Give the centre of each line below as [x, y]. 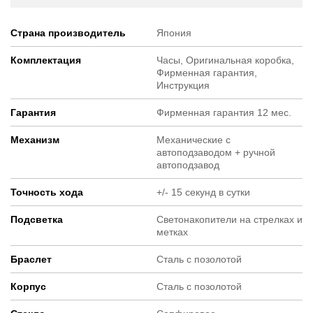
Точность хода [47, 192]
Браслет [31, 260]
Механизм [35, 140]
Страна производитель [68, 33]
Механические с [194, 140]
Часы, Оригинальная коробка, [225, 60]
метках [172, 232]
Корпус [28, 287]
